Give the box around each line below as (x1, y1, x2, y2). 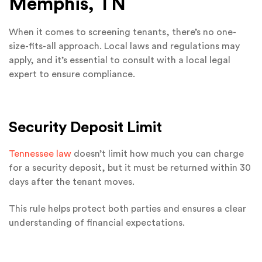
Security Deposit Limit (9, 119, 162, 135)
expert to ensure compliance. (9, 70, 135, 80)
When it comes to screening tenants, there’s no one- (9, 27, 236, 37)
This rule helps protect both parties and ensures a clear (9, 204, 246, 214)
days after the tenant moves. (9, 177, 135, 187)
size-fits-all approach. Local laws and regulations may (9, 42, 240, 51)
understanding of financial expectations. (9, 218, 185, 228)
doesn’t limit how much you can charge (71, 149, 244, 158)
